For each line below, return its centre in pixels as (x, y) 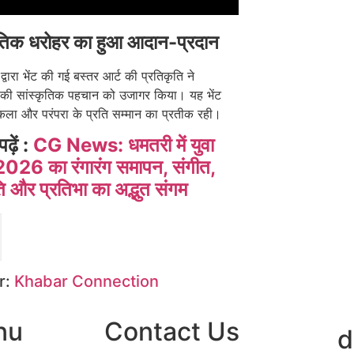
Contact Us (172, 332)
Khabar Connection (86, 282)
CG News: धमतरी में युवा (123, 145)
